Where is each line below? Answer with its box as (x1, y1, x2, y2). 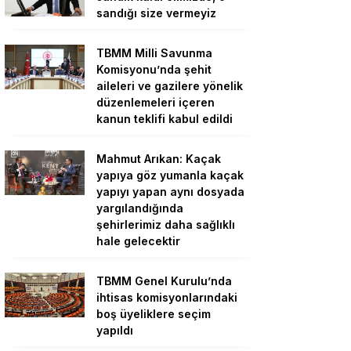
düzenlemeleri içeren (96, 96, 215, 109)
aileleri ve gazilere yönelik (96, 79, 243, 92)
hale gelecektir (96, 234, 180, 248)
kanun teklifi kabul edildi (96, 112, 233, 125)
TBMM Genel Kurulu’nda (96, 274, 232, 288)
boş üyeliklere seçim (96, 307, 211, 320)
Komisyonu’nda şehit (96, 63, 212, 76)
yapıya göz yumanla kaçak (96, 168, 244, 182)
